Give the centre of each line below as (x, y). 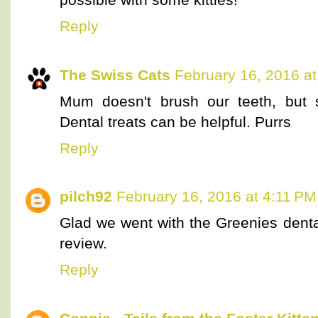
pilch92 (86, 197)
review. (83, 243)
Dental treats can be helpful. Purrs (175, 121)
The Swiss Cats (115, 75)
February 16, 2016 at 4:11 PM (216, 197)
